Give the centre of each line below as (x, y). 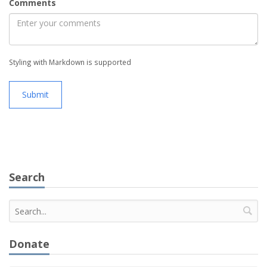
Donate (29, 244)
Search (27, 177)
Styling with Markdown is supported (70, 62)
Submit (35, 94)
